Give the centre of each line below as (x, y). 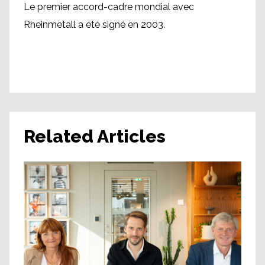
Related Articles (95, 137)
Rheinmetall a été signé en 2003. (94, 25)
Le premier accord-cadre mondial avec (109, 7)
